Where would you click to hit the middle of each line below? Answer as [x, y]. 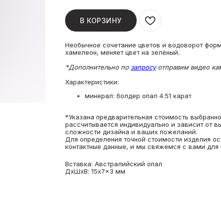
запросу [143, 67]
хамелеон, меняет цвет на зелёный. [122, 52]
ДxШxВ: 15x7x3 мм [95, 171]
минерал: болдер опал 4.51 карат [138, 95]
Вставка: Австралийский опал [114, 164]
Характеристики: [92, 82]
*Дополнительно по [98, 67]
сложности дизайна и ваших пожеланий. [131, 131]
